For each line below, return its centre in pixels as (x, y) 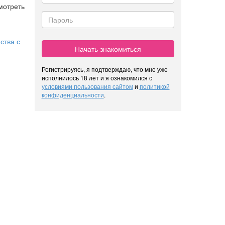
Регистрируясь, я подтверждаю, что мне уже (104, 69)
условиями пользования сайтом (87, 86)
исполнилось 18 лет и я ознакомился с (97, 77)
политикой (154, 86)
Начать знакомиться (108, 48)
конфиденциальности (73, 94)
